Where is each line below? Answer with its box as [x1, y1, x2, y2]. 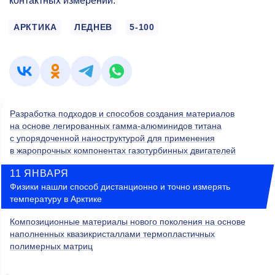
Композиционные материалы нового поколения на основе [10, 217, 246, 227]
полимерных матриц [10, 241, 93, 252]
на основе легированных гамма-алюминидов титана [10, 121, 222, 131]
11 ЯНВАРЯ [10, 168, 69, 179]
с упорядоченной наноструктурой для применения [10, 133, 215, 144]
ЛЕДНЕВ [74, 22, 113, 33]
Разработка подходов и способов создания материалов [10, 109, 234, 119]
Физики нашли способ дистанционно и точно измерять [10, 182, 230, 192]
